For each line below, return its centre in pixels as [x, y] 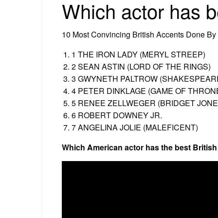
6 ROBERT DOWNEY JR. [117, 115]
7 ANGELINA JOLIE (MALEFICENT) [135, 127]
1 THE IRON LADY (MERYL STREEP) [138, 54]
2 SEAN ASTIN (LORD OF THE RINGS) [141, 66]
